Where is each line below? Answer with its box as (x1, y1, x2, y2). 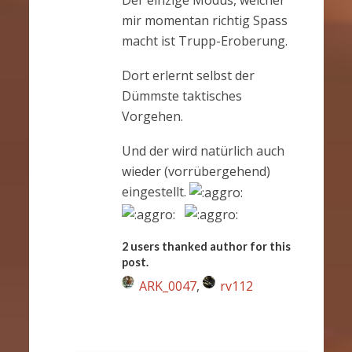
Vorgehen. (121, 107, 183, 125)
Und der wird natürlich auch (121, 141, 284, 159)
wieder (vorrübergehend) (121, 162, 270, 180)
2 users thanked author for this (121, 239, 291, 253)
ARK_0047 (138, 277, 196, 295)
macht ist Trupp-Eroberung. (121, 31, 288, 49)
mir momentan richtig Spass (121, 11, 288, 29)
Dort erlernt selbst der (121, 66, 255, 84)
